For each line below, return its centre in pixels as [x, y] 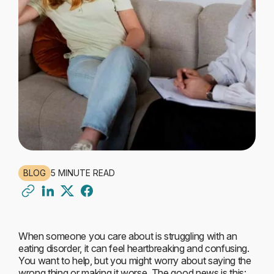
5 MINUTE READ [83, 173]
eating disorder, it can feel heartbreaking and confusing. [134, 248]
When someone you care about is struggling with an [128, 236]
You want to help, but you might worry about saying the [135, 261]
